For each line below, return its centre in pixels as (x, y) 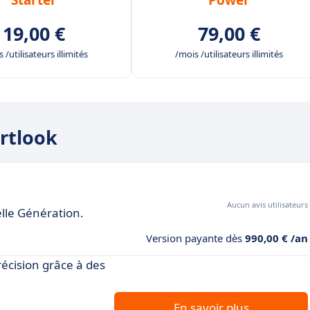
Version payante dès (195, 238)
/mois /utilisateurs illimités (229, 54)
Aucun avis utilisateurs (267, 204)
